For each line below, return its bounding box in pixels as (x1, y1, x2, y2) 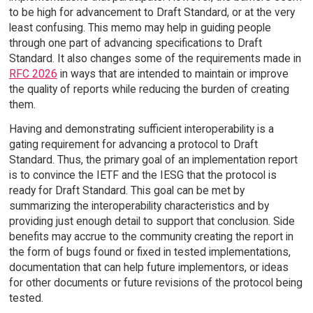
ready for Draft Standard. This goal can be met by (8, 183, 245, 197)
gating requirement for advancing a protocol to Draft (8, 137, 258, 151)
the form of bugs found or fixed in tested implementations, (8, 245, 291, 259)
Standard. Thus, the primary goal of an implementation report (8, 152, 298, 166)
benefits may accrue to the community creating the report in (8, 229, 293, 243)
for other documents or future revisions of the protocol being (8, 275, 303, 289)
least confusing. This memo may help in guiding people (8, 21, 271, 35)
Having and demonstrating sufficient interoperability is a (8, 122, 274, 136)
